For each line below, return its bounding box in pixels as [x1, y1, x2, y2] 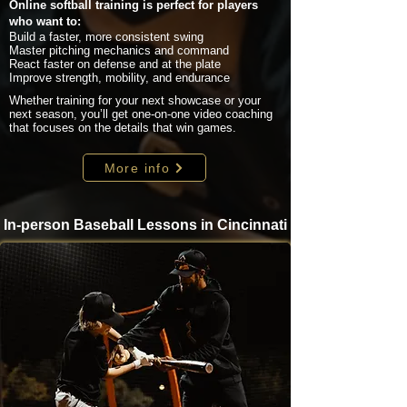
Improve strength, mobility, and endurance [9, 71, 230, 84]
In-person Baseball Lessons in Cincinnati [4, 217, 287, 233]
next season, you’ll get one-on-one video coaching [9, 107, 273, 121]
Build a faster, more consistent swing [9, 30, 203, 44]
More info [104, 160, 171, 175]
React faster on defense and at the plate [9, 57, 221, 71]
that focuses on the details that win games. [9, 121, 236, 134]
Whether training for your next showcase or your [9, 94, 261, 107]
